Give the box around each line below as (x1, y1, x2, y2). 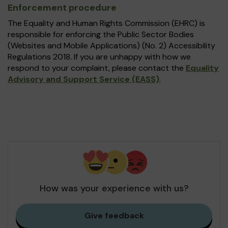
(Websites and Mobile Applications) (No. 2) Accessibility (8, 40, 215, 51)
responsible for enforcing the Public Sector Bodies (8, 29, 194, 40)
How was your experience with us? (39, 182, 189, 194)
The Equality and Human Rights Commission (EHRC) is (8, 18, 205, 28)
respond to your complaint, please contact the (8, 63, 186, 73)
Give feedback (84, 210, 144, 221)
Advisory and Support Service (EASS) (8, 74, 159, 84)
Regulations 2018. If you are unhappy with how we (8, 51, 191, 62)
